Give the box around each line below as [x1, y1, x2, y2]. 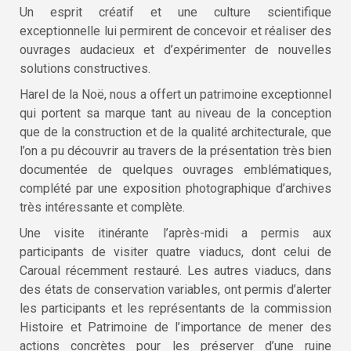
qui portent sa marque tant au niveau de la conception [20, 105, 331, 121]
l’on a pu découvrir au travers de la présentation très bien [20, 143, 331, 158]
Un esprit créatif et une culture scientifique [20, 4, 331, 20]
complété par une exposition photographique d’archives [20, 180, 331, 196]
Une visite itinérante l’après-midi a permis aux [20, 225, 331, 241]
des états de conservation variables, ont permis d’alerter [20, 281, 331, 297]
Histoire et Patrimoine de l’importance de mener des [20, 319, 331, 335]
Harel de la [20, 86, 82, 102]
